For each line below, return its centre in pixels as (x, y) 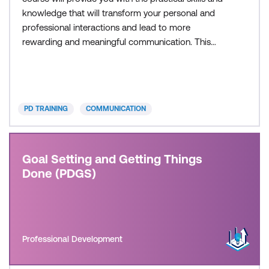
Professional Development (72, 239)
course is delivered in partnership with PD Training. (122, 56)
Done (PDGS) (59, 173)
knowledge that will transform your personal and (119, 13)
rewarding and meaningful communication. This (116, 42)
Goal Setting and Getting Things (112, 159)
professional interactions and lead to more (106, 27)
